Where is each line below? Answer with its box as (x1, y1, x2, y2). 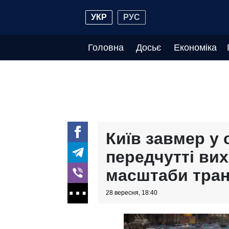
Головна (88, 42, 124, 53)
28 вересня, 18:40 (106, 189, 157, 196)
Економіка (173, 42, 217, 53)
